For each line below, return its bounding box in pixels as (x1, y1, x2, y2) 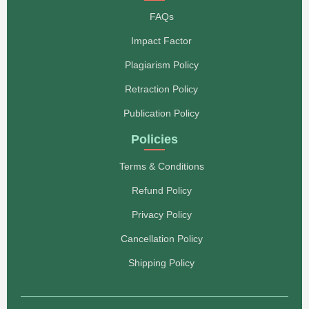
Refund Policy (131, 184, 192, 196)
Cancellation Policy (120, 232, 203, 244)
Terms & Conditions (119, 160, 204, 172)
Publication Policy (123, 107, 199, 119)
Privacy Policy (131, 208, 192, 220)
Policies (131, 132, 178, 146)
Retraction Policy (125, 83, 198, 94)
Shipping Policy (128, 257, 195, 268)
